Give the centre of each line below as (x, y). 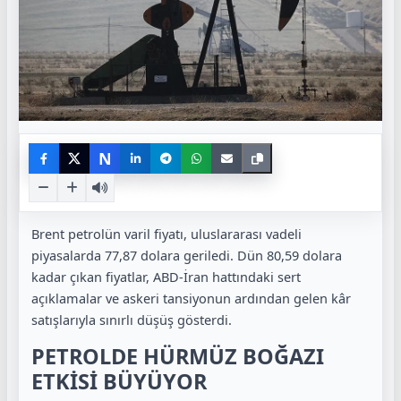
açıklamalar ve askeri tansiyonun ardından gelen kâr (191, 299)
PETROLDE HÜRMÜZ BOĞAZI (178, 356)
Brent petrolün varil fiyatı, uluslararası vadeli (166, 234)
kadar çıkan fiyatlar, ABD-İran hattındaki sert (166, 277)
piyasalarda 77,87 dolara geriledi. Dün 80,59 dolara (187, 256)
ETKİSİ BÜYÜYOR (119, 381)
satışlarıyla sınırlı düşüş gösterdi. (132, 320)
